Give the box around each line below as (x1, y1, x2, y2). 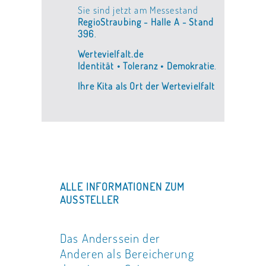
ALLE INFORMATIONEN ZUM (60, 180, 185, 194)
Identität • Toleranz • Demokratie (78, 59, 215, 72)
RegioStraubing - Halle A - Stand (78, 15, 214, 28)
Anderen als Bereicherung (60, 246, 194, 262)
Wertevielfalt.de (78, 47, 144, 60)
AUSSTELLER (60, 193, 119, 207)
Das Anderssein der (60, 230, 160, 246)
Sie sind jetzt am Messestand (78, 4, 199, 16)
